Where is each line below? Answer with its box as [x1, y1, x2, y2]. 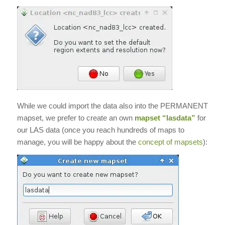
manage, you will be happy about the [17, 137, 138, 146]
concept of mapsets [138, 137, 203, 146]
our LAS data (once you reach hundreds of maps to [17, 125, 184, 134]
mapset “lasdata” [134, 113, 195, 122]
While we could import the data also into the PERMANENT [17, 101, 208, 110]
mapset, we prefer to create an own [17, 113, 135, 122]
